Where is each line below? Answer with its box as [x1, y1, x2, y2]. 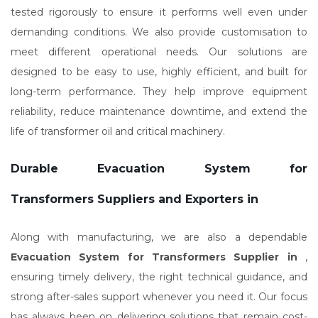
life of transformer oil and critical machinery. [11, 125, 225, 138]
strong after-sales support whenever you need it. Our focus [11, 290, 307, 303]
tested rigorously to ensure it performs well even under [11, 6, 307, 18]
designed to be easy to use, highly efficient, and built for [11, 65, 307, 78]
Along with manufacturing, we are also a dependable [11, 231, 307, 243]
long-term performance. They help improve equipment [11, 85, 307, 98]
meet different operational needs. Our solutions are [11, 45, 307, 58]
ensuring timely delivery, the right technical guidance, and [11, 270, 307, 283]
